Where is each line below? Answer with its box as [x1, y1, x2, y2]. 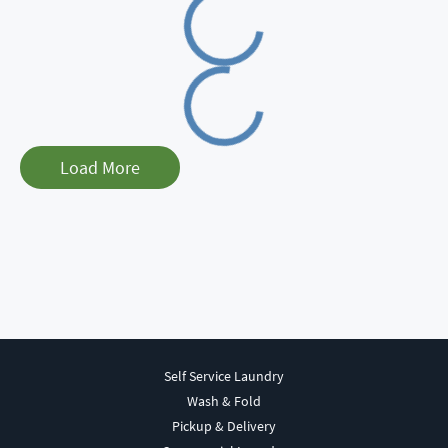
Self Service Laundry [164, 367, 284, 385]
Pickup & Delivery [172, 417, 276, 435]
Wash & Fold [187, 392, 261, 410]
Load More [60, 155, 140, 179]
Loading [223, 52, 284, 76]
